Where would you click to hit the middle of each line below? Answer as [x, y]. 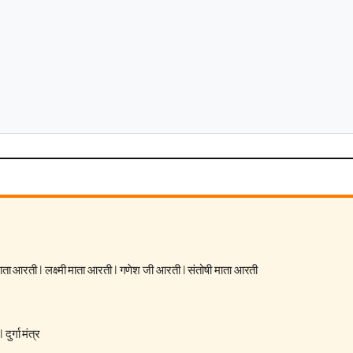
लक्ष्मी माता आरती [78, 270]
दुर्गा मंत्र [23, 334]
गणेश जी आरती [150, 270]
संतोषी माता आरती [223, 270]
